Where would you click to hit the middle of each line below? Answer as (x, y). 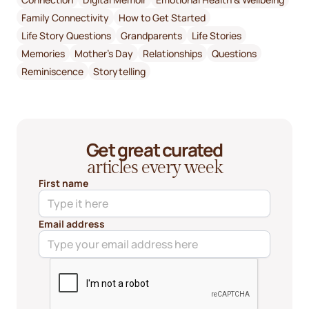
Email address (72, 224)
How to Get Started (162, 17)
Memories (43, 53)
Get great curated (154, 150)
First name (63, 183)
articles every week (154, 168)
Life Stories (217, 35)
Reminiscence (52, 71)
